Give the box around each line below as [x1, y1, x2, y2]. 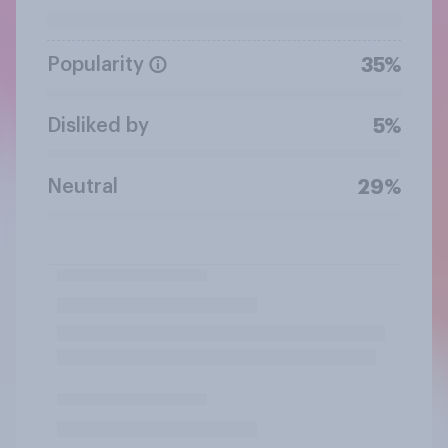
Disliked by [47, 115, 149, 136]
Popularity [47, 54, 144, 75]
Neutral [47, 176, 118, 197]
